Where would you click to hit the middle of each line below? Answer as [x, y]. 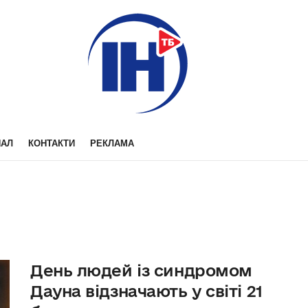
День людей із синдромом [141, 270]
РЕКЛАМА [112, 143]
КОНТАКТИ [52, 143]
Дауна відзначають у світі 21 [146, 291]
